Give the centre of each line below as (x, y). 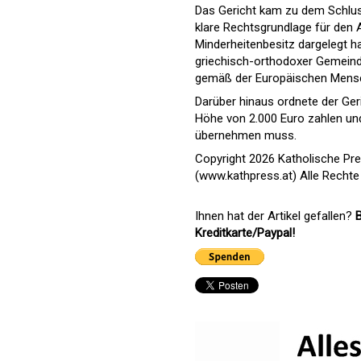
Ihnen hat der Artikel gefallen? (275, 216)
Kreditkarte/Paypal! (245, 233)
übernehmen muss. (246, 135)
